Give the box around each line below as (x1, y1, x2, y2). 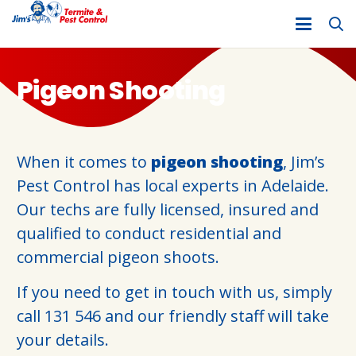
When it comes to (17, 151, 151, 172)
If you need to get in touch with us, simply (17, 281, 332, 303)
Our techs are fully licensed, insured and (17, 199, 319, 220)
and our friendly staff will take (101, 305, 329, 327)
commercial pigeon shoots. (17, 246, 219, 268)
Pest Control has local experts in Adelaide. (17, 175, 329, 196)
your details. (17, 329, 109, 350)
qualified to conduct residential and (17, 222, 281, 244)
